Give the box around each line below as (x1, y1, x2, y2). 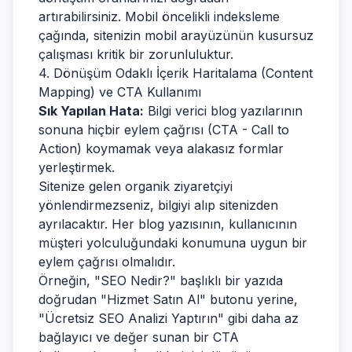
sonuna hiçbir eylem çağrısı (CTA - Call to (38, 122, 289, 137)
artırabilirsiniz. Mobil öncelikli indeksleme (38, 9, 280, 24)
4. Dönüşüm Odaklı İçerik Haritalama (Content (38, 65, 313, 81)
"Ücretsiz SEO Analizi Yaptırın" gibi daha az (38, 310, 299, 326)
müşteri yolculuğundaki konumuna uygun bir (38, 235, 307, 251)
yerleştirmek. (38, 159, 115, 175)
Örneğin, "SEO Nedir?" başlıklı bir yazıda (38, 273, 283, 288)
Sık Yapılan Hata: (38, 103, 144, 119)
